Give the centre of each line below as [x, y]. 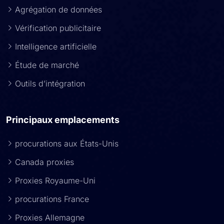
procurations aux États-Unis [67, 143]
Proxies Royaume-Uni [55, 180]
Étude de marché [47, 65]
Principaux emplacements [63, 120]
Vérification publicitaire [58, 28]
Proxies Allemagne [50, 217]
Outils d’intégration [50, 83]
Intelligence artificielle [56, 46]
